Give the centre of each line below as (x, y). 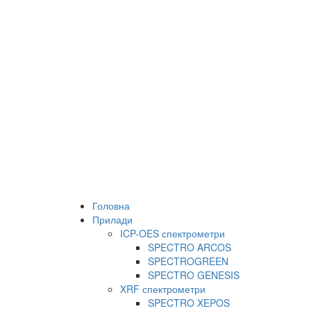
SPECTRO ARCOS (190, 247)
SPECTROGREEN (188, 261)
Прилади (112, 219)
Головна (111, 205)
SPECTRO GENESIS (194, 275)
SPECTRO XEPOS (189, 303)
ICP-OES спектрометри (173, 233)
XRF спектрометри (163, 289)
